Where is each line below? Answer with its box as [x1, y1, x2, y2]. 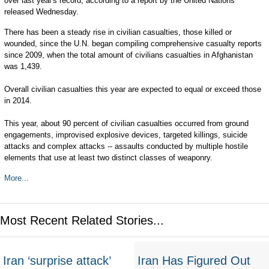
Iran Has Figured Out [138, 254, 250, 268]
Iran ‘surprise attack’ [3, 254, 110, 268]
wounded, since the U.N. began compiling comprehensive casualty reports [4, 39, 262, 48]
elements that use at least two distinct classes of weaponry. [4, 153, 213, 162]
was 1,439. [4, 62, 42, 71]
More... [4, 174, 29, 183]
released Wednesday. [4, 7, 79, 16]
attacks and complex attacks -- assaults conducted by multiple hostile [4, 142, 248, 151]
